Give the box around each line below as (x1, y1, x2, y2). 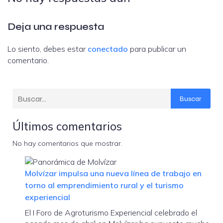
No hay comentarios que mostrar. (12, 139, 122, 148)
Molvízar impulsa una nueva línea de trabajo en (25, 168, 202, 179)
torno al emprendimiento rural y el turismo (25, 180, 184, 191)
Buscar (180, 94, 202, 103)
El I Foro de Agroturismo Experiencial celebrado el (25, 208, 197, 218)
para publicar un (128, 44, 186, 54)
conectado (88, 44, 128, 54)
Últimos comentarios (12, 119, 122, 134)
